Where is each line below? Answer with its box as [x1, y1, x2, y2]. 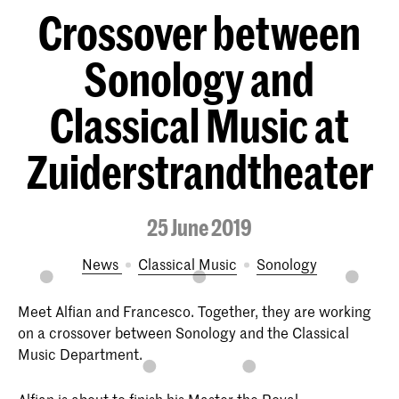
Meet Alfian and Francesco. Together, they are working [18, 301, 370, 322]
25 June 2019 [147, 214, 252, 241]
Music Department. [18, 344, 142, 364]
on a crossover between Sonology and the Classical [18, 322, 349, 343]
